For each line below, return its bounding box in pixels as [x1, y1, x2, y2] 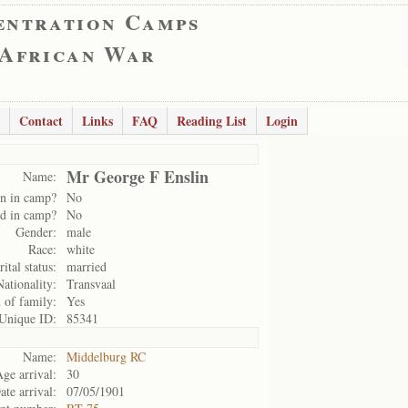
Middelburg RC [66, 348, 146, 365]
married [66, 258, 107, 275]
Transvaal [66, 275, 116, 292]
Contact [19, 111, 63, 130]
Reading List [177, 111, 247, 130]
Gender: [15, 223, 56, 240]
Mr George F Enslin [66, 165, 209, 189]
